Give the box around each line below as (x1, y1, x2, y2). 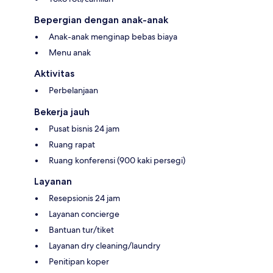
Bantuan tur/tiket (49, 224, 114, 236)
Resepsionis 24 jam (49, 193, 120, 204)
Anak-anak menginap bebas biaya (49, 31, 177, 43)
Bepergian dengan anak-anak (34, 14, 168, 26)
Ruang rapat (49, 139, 95, 151)
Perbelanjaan (49, 85, 98, 96)
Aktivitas (34, 68, 74, 80)
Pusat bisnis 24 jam (49, 123, 119, 135)
